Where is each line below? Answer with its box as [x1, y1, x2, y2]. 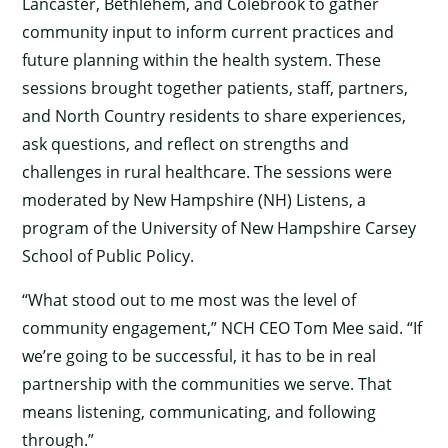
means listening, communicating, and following [22, 400, 377, 423]
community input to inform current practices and [22, 20, 395, 43]
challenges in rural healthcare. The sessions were [22, 160, 393, 183]
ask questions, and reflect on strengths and [22, 132, 350, 155]
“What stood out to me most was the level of [22, 288, 357, 311]
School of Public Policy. [22, 244, 195, 267]
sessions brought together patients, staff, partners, [22, 76, 409, 99]
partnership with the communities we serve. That [22, 372, 393, 395]
